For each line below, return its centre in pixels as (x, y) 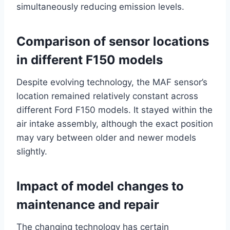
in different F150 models (90, 60)
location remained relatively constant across (107, 96)
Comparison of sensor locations (113, 42)
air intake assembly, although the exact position (115, 124)
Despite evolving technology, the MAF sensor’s (112, 82)
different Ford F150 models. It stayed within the (114, 110)
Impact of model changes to (100, 186)
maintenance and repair (88, 205)
